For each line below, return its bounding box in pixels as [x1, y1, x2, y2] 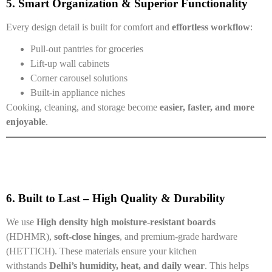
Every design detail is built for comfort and [6, 21, 172, 32]
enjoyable [6, 116, 46, 127]
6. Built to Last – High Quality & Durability [6, 191, 225, 205]
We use [6, 216, 36, 227]
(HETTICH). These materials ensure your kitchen [6, 245, 197, 256]
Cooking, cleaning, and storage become [6, 101, 160, 112]
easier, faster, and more [160, 101, 254, 112]
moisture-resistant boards [111, 216, 216, 227]
